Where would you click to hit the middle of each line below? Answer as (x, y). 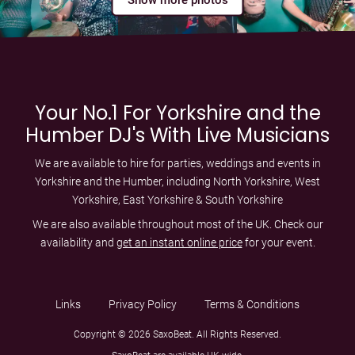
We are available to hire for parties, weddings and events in (177, 164)
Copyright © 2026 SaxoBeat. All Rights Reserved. (177, 335)
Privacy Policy (143, 304)
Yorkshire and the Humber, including (124, 182)
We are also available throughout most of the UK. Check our (177, 224)
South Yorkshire (244, 200)
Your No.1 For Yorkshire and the (177, 113)
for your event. (279, 242)
